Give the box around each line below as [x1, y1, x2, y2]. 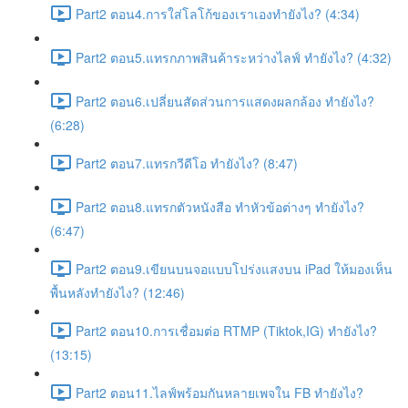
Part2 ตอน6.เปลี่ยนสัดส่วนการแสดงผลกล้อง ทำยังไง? [76, 91, 374, 110]
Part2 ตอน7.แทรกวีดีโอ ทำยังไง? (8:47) [76, 153, 298, 172]
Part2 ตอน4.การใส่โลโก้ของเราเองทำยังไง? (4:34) [76, 4, 360, 23]
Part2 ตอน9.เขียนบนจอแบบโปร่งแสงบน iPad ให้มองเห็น [76, 259, 393, 278]
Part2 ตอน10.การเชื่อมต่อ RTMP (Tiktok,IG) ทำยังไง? [76, 321, 377, 340]
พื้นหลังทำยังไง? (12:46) [50, 283, 185, 301]
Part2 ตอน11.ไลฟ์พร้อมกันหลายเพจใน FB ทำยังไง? [76, 382, 363, 402]
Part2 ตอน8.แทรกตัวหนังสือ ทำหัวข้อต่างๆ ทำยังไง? [76, 197, 364, 216]
